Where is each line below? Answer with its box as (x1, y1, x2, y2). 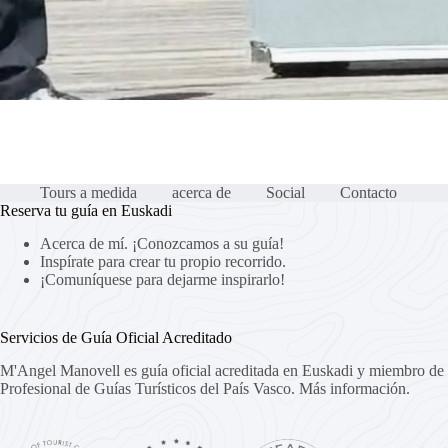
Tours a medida (40, 184, 137, 202)
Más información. (299, 380, 410, 397)
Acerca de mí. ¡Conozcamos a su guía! (40, 235, 284, 253)
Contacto (340, 184, 397, 202)
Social (266, 184, 305, 202)
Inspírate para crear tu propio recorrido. (40, 253, 286, 271)
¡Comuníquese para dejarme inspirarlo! (40, 271, 285, 289)
